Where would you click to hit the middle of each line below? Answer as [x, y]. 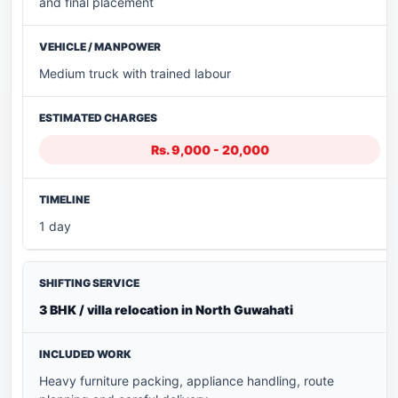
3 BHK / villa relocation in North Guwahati [166, 309]
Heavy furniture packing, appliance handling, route [187, 380]
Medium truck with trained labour [135, 73]
